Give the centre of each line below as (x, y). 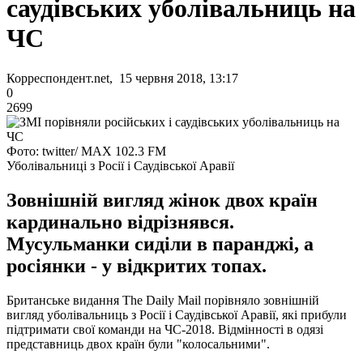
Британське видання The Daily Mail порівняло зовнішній (163, 300)
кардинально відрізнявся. (120, 222)
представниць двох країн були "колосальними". (138, 344)
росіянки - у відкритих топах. (137, 265)
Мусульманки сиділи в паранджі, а (160, 243)
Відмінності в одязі (271, 329)
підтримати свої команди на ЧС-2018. (112, 329)
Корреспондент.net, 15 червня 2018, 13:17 (122, 78)
